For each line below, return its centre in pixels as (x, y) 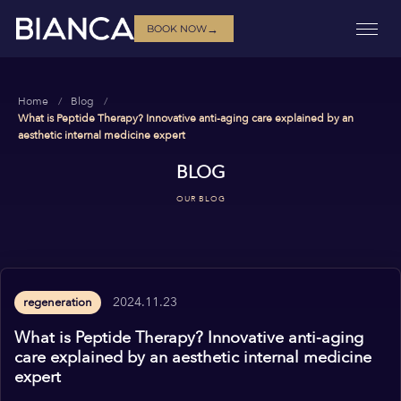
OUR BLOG (200, 199)
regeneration (58, 303)
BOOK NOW (177, 28)
